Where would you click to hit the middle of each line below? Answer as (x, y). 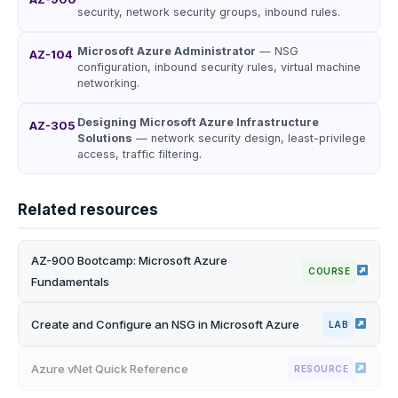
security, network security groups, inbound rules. (209, 12)
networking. (108, 83)
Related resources (88, 210)
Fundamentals (70, 282)
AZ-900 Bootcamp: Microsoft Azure (129, 260)
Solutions (105, 138)
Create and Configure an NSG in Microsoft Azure (165, 324)
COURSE (330, 271)
